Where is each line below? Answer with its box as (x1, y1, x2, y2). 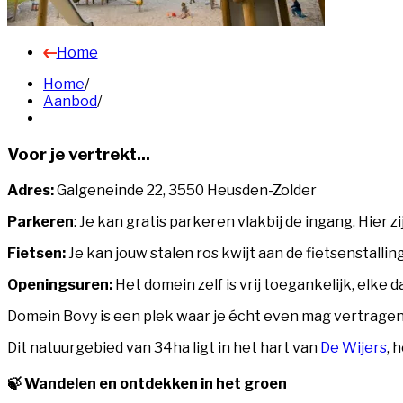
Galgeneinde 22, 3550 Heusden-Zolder (54, 181, 317, 199)
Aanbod (43, 93, 97, 111)
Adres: (7, 181, 54, 199)
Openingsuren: (7, 275, 112, 293)
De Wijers (320, 338, 387, 356)
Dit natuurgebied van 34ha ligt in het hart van (7, 338, 320, 356)
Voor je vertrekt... (7, 143, 150, 165)
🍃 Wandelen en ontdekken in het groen (7, 374, 287, 392)
